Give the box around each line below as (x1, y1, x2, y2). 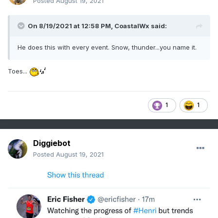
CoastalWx (114, 22, 149, 30)
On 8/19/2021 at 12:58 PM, (28, 22, 114, 30)
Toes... (8, 67, 29, 75)
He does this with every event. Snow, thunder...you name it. (18, 43, 197, 52)
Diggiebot (33, 138, 71, 148)
